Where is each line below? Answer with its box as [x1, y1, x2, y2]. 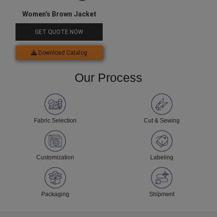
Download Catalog [37, 49, 87, 57]
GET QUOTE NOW [35, 29, 83, 36]
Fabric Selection [34, 117, 77, 124]
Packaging [41, 191, 69, 198]
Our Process [75, 71, 142, 85]
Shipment [149, 191, 174, 198]
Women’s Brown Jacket [22, 10, 96, 18]
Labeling [150, 154, 173, 161]
